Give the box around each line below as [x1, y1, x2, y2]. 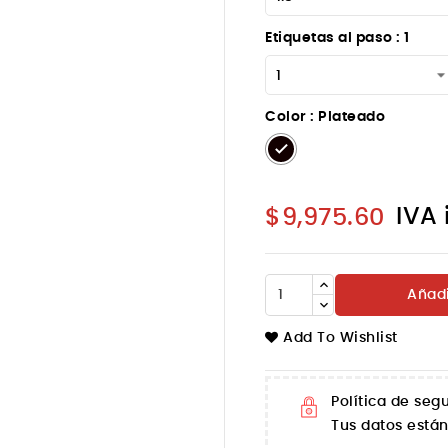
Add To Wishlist [283, 331, 398, 345]
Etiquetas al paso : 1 [265, 30, 410, 45]
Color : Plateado [265, 109, 385, 124]
